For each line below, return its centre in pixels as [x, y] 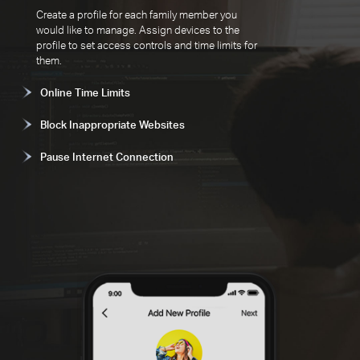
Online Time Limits [86, 92]
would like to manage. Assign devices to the [138, 30]
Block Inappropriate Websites [113, 125]
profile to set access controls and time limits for [147, 45]
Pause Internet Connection [107, 157]
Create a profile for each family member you [137, 15]
